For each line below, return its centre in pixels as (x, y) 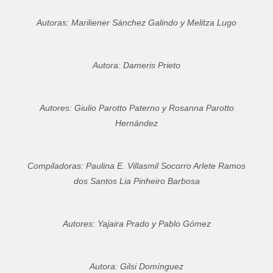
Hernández (136, 123)
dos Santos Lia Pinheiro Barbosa (136, 181)
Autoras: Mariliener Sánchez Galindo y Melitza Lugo (136, 23)
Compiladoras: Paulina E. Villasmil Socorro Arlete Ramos (136, 166)
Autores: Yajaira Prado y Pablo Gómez (136, 224)
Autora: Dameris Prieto (136, 66)
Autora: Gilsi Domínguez (136, 267)
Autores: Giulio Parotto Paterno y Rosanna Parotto (136, 108)
